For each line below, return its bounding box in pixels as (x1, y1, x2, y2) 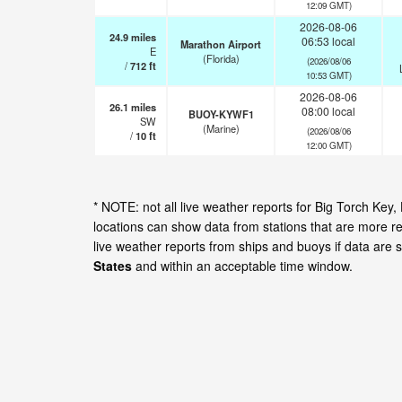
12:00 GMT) (305, 138, 352, 152)
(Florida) (202, 51, 240, 66)
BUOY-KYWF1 (188, 107, 254, 121)
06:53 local (301, 33, 355, 48)
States (93, 257, 132, 275)
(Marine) (202, 121, 240, 135)
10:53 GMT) (305, 68, 352, 82)
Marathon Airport (180, 37, 261, 51)
